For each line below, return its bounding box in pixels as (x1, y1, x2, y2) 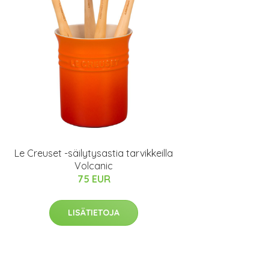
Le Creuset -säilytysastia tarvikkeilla (14, 147, 173, 160)
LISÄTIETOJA (68, 207, 119, 219)
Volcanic (74, 160, 113, 172)
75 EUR (77, 173, 110, 186)
